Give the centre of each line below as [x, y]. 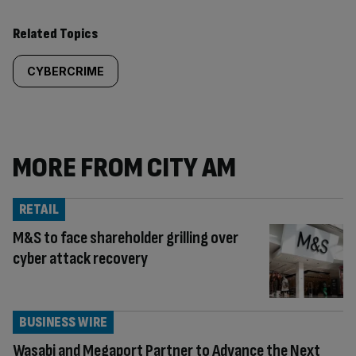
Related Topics [55, 34]
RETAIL [39, 209]
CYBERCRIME [66, 71]
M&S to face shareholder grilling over [126, 238]
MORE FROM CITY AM [124, 168]
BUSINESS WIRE [63, 322]
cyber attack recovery [80, 259]
